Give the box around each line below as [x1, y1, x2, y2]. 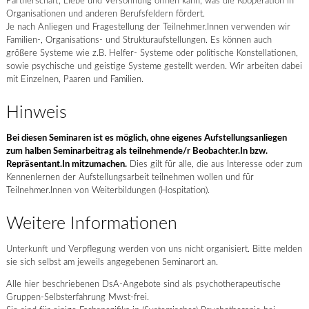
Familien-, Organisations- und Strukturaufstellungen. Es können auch [6, 36, 272, 45]
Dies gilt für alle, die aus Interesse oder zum [126, 160, 302, 169]
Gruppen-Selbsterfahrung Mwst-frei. [6, 293, 149, 302]
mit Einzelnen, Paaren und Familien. [6, 75, 143, 84]
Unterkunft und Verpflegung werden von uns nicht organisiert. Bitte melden [6, 245, 302, 254]
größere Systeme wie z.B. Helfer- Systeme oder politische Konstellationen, [6, 49, 298, 58]
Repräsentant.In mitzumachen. [6, 160, 127, 169]
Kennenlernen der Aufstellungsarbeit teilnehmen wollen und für [6, 173, 254, 182]
